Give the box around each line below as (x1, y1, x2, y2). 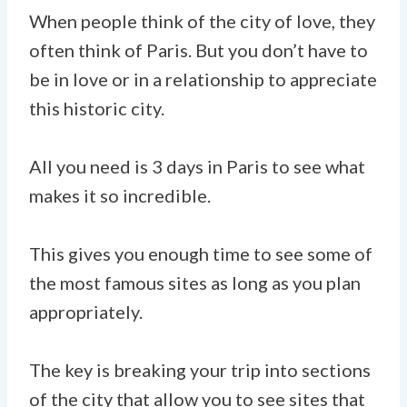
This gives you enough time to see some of (29, 242, 372, 264)
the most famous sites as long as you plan (29, 271, 361, 293)
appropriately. (29, 300, 143, 323)
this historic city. (29, 96, 164, 119)
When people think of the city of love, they (29, 9, 375, 32)
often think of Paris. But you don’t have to (29, 38, 368, 61)
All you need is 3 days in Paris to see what (29, 154, 365, 177)
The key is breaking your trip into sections (29, 358, 371, 381)
